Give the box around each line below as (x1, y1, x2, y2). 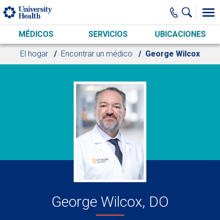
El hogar (20, 49, 48, 58)
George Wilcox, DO (51, 193, 169, 210)
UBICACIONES (155, 29, 206, 39)
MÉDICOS (18, 29, 54, 39)
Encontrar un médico (61, 49, 133, 58)
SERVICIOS (88, 29, 128, 39)
